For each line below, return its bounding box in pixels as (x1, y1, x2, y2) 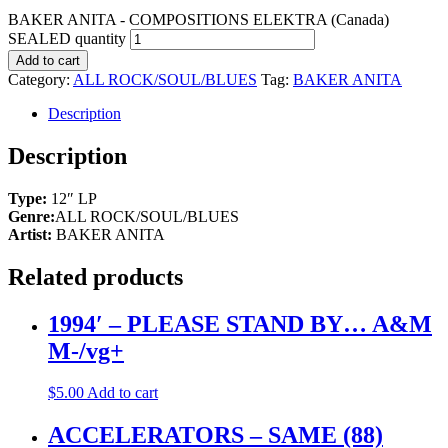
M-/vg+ (48, 337, 124, 364)
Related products (8, 263, 183, 290)
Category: (8, 70, 73, 88)
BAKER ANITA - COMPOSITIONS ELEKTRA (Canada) (8, 10, 389, 28)
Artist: (8, 225, 56, 243)
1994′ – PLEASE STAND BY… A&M (48, 310, 432, 337)
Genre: (8, 207, 55, 225)
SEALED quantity (8, 29, 126, 47)
